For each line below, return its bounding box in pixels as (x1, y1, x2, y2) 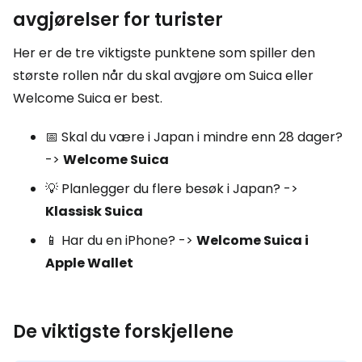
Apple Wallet (45, 254, 133, 272)
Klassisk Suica (45, 202, 143, 221)
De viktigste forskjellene (13, 319, 234, 344)
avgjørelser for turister (13, 7, 223, 32)
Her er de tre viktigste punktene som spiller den (13, 44, 315, 62)
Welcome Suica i (196, 231, 309, 250)
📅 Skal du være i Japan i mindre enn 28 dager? (45, 128, 343, 146)
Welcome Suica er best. (13, 89, 162, 107)
